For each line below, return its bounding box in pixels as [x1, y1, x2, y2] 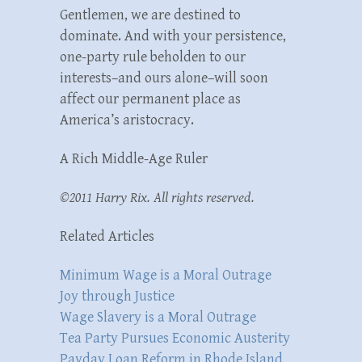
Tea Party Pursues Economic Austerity [60, 329, 290, 347]
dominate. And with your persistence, [60, 27, 286, 44]
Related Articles [60, 227, 154, 245]
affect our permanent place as [60, 90, 241, 107]
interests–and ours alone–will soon [60, 69, 268, 86]
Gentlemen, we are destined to [60, 6, 241, 23]
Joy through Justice [60, 287, 175, 305]
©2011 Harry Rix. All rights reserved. [60, 188, 255, 206]
